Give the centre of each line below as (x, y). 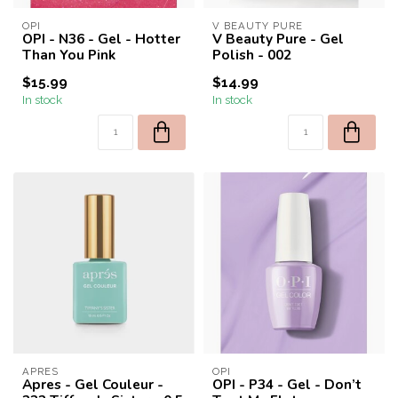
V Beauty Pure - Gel (278, 39)
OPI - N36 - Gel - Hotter (101, 39)
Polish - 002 (252, 55)
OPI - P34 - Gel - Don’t (287, 384)
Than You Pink (69, 55)
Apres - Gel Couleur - (93, 384)
